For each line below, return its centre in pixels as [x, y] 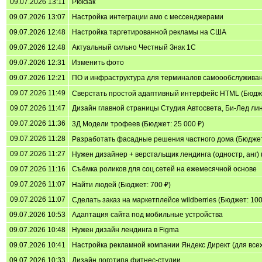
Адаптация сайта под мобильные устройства [147, 214]
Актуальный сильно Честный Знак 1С [134, 47]
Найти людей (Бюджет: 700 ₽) [121, 185]
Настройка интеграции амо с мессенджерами [148, 17]
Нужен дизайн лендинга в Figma [125, 230]
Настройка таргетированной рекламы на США [149, 32]
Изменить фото [98, 62]
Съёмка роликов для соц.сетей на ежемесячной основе [164, 169]
